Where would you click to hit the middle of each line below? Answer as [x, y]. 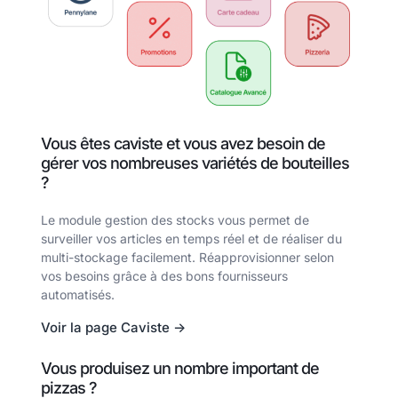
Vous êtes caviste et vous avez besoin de [183, 143]
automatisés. [78, 294]
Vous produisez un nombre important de [180, 369]
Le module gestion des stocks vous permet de [175, 219]
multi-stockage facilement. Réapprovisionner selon [187, 257]
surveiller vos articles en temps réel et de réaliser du [191, 238]
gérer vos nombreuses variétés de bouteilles [195, 163]
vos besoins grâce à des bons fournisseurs [164, 275]
